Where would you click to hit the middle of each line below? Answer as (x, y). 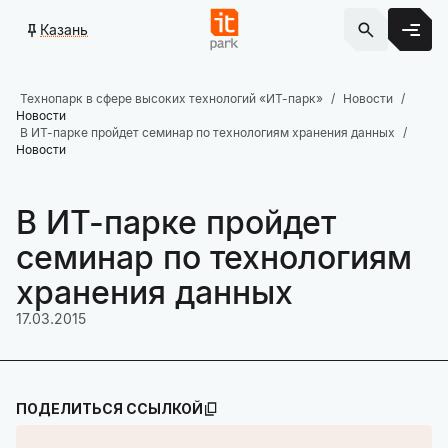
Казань (64, 29)
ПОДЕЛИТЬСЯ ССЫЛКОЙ (109, 408)
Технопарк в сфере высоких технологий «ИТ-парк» (171, 98)
